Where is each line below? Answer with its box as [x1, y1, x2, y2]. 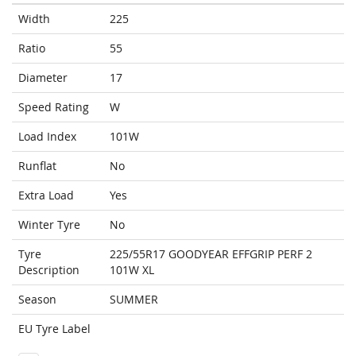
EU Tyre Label [18, 321, 91, 337]
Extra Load [18, 188, 74, 203]
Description [18, 262, 79, 278]
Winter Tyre [18, 217, 80, 233]
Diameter [18, 70, 68, 86]
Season [18, 292, 56, 308]
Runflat [18, 158, 56, 174]
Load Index [18, 129, 76, 145]
